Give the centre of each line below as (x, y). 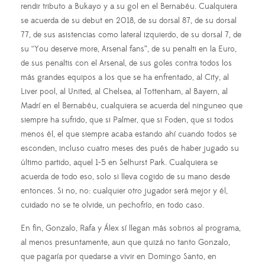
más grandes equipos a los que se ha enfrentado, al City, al (125, 77)
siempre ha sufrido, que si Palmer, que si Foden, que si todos (127, 120)
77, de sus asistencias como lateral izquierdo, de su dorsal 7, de (131, 35)
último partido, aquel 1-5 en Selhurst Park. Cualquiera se (119, 162)
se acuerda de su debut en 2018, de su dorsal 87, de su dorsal (129, 20)
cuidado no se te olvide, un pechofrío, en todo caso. (112, 205)
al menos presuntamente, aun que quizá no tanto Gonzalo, (125, 242)
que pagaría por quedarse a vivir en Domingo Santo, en (119, 256)
